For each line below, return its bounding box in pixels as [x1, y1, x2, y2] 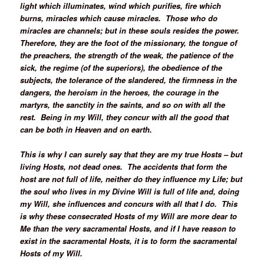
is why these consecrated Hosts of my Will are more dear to [20, 210, 237, 222]
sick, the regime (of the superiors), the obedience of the [20, 61, 223, 73]
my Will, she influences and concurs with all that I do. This [20, 197, 238, 209]
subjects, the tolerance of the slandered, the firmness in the [20, 74, 237, 85]
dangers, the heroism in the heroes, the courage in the [20, 86, 219, 98]
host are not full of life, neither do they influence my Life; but [20, 173, 243, 184]
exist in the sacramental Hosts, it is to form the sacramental [20, 235, 237, 246]
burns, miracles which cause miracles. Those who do [20, 12, 218, 24]
